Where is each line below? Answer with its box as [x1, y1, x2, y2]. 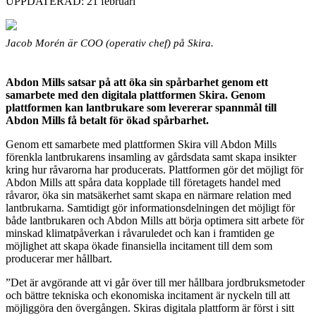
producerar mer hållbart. [6, 252, 112, 265]
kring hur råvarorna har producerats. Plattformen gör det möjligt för [6, 163, 303, 176]
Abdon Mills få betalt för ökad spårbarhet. [6, 114, 209, 126]
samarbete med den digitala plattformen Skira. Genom [6, 88, 265, 101]
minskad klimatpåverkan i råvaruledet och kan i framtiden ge [6, 226, 274, 239]
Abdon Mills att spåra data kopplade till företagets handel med [6, 176, 281, 188]
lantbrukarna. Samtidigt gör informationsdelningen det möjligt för [6, 201, 295, 214]
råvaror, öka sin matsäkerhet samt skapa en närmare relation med [6, 188, 291, 201]
